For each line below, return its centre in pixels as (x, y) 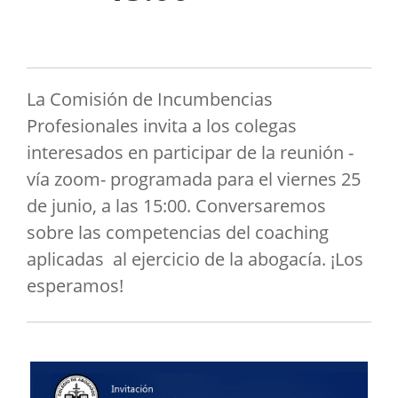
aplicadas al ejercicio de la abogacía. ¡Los (195, 259)
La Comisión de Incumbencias (150, 99)
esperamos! (75, 286)
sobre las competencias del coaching (178, 232)
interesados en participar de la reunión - (190, 152)
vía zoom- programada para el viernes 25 (194, 179)
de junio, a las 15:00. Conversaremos (176, 206)
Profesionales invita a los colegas (162, 126)
